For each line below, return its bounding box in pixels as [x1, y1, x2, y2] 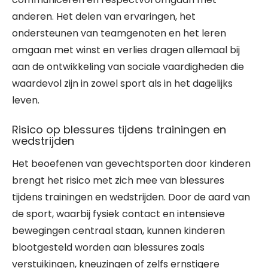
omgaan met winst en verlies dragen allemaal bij [12, 43, 240, 57]
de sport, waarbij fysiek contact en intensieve [12, 207, 225, 221]
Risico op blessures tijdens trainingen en [12, 122, 226, 137]
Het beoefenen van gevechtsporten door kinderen [12, 157, 251, 170]
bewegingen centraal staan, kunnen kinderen [12, 224, 225, 237]
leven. [12, 93, 39, 107]
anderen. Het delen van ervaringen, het [12, 10, 196, 23]
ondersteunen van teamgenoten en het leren [12, 26, 226, 40]
